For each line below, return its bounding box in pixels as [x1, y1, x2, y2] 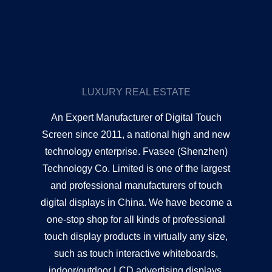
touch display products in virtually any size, [44, 231, 228, 242]
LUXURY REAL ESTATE [81, 87, 191, 98]
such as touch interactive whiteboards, [54, 248, 218, 259]
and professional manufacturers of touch [50, 180, 222, 191]
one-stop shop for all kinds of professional [47, 214, 225, 225]
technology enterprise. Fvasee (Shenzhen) [44, 146, 228, 157]
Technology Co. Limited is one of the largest [42, 163, 230, 174]
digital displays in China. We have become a [40, 197, 232, 208]
